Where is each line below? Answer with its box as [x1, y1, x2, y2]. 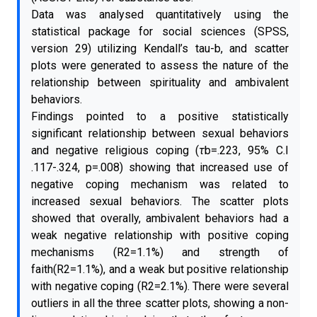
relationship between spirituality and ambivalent [31, 76, 289, 89]
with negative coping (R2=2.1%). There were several [31, 279, 289, 293]
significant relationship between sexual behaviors [31, 127, 289, 140]
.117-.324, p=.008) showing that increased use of [31, 161, 289, 174]
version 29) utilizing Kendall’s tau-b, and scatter [31, 42, 289, 55]
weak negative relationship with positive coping [31, 229, 289, 242]
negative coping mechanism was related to [31, 178, 289, 191]
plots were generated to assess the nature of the [31, 59, 289, 72]
